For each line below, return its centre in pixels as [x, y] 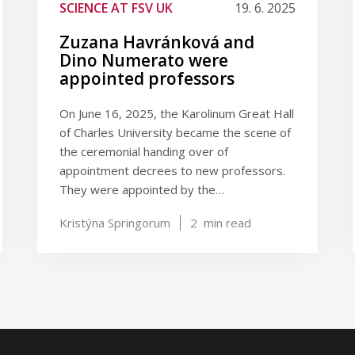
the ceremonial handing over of [143, 151]
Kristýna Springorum [115, 223]
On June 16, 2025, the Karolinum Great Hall [176, 113]
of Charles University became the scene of [175, 132]
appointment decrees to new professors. [172, 170]
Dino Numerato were [143, 60]
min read [225, 223]
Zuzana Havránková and [157, 42]
